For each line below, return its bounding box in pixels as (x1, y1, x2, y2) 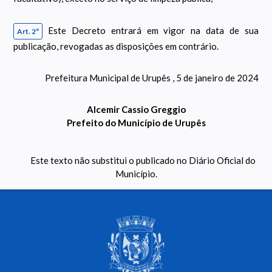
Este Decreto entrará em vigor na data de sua (48, 25, 259, 36)
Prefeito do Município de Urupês (66, 117, 206, 129)
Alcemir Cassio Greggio (86, 104, 186, 115)
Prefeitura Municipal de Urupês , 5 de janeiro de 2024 (44, 72, 259, 84)
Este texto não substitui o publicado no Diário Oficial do (30, 155, 256, 166)
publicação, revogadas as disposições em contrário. (13, 41, 219, 52)
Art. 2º (17, 27, 39, 36)
